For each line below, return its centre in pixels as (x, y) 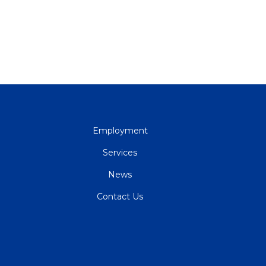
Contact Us (120, 197)
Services (120, 153)
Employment (120, 131)
